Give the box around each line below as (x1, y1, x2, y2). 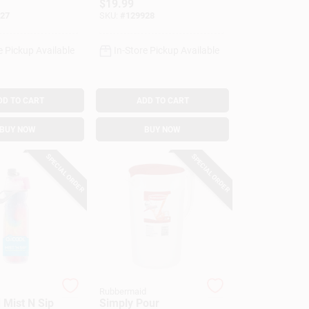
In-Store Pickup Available (114, 45, 220, 56)
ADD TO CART (136, 95, 189, 106)
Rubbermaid (99, 286, 147, 297)
